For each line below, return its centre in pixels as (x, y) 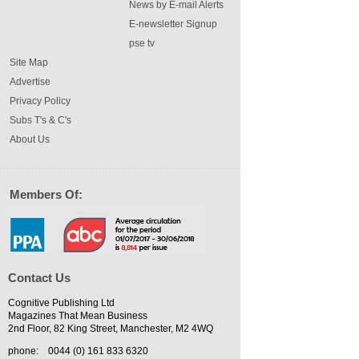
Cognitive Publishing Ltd (61, 303)
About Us (30, 140)
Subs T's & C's (40, 121)
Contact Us (39, 278)
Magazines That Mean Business (78, 316)
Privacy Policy (40, 101)
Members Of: (46, 195)
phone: (23, 351)
